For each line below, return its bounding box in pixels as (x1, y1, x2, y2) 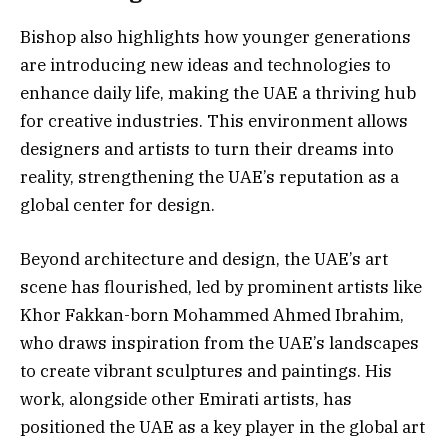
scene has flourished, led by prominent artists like (20, 276, 422, 299)
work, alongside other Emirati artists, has (20, 388, 352, 411)
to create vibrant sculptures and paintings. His (20, 360, 392, 383)
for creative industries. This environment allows (20, 110, 408, 133)
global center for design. (20, 194, 215, 217)
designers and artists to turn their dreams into (20, 138, 394, 161)
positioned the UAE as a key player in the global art (20, 416, 425, 439)
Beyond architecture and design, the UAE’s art (20, 248, 388, 271)
